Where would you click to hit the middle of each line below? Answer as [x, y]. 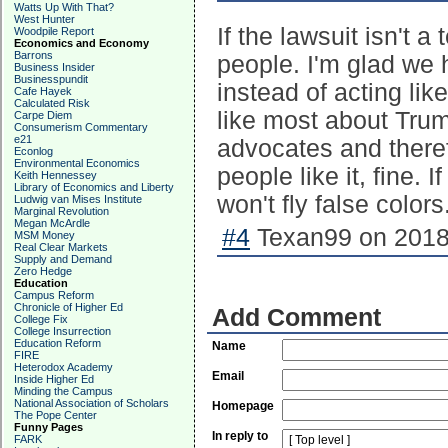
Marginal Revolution [61, 211]
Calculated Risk [52, 103]
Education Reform [57, 343]
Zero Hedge [43, 271]
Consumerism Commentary [81, 127]
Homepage [243, 406]
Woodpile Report [54, 31]
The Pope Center [55, 415]
